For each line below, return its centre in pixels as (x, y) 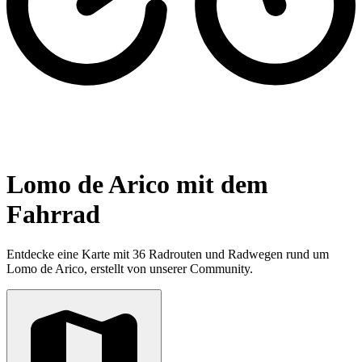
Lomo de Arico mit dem (137, 185)
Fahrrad (53, 215)
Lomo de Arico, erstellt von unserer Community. (130, 268)
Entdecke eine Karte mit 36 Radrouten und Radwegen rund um (168, 254)
